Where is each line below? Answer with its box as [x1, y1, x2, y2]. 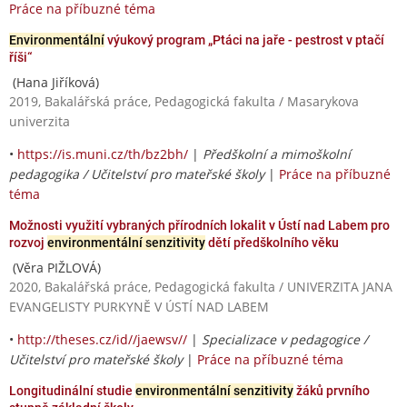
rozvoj [9, 234, 47, 250]
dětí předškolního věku [205, 234, 339, 250]
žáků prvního [293, 382, 370, 398]
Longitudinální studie [9, 382, 135, 398]
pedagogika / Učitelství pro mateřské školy [9, 164, 264, 183]
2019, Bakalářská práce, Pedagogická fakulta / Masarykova [9, 92, 359, 110]
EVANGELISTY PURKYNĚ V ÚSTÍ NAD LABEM [9, 297, 269, 315]
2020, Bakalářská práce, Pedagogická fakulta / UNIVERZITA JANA [9, 277, 392, 295]
